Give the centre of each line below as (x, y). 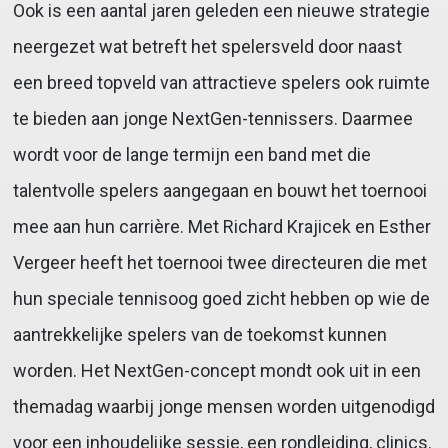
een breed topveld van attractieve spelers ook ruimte (221, 83)
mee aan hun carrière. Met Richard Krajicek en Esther (221, 227)
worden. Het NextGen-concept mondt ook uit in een (216, 371)
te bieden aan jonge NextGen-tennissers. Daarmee (212, 119)
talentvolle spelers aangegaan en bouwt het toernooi (219, 191)
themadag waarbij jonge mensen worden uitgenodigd (223, 407)
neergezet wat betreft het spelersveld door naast (207, 47)
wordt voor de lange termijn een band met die (191, 155)
